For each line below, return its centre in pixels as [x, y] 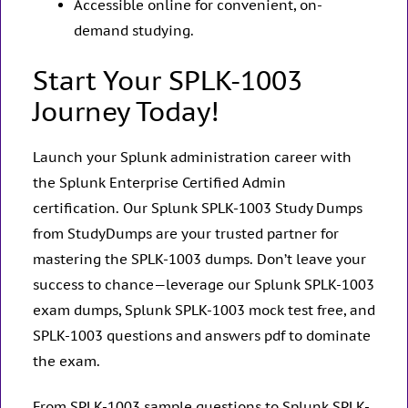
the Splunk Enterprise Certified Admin [159, 182]
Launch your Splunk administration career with [192, 157]
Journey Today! [126, 111]
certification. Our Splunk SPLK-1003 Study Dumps [198, 208]
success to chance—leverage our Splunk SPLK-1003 [204, 284]
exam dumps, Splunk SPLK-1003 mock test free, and [204, 310]
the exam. [66, 361]
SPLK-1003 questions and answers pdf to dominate [202, 335]
